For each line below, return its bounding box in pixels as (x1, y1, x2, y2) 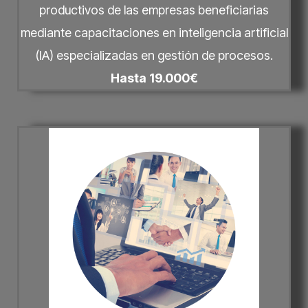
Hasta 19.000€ (110, 70, 198, 85)
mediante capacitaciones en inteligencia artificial (20, 25, 288, 40)
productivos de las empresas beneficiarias (39, 2, 269, 17)
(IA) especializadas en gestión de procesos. (35, 47, 273, 63)
